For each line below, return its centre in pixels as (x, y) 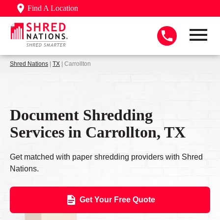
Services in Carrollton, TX (98, 132)
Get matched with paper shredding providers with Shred (106, 157)
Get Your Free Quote (117, 200)
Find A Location (53, 8)
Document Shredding (81, 115)
